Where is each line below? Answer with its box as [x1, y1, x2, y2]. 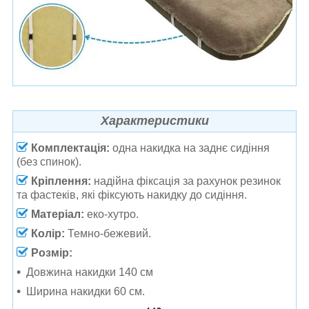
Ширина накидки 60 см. [26, 285, 145, 297]
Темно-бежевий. [65, 227, 151, 239]
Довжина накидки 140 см [26, 266, 153, 278]
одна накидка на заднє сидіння [110, 141, 270, 154]
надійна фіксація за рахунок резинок [91, 175, 281, 187]
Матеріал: [28, 208, 84, 220]
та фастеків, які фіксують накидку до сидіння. [17, 188, 247, 201]
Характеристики [100, 113, 209, 128]
